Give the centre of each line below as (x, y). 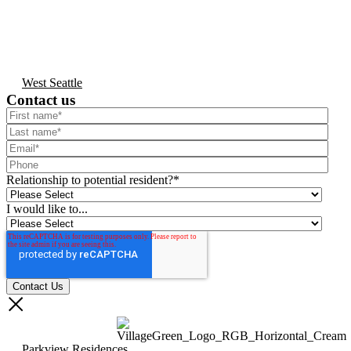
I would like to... (47, 209)
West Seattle (52, 83)
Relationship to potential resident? (90, 180)
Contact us (41, 100)
